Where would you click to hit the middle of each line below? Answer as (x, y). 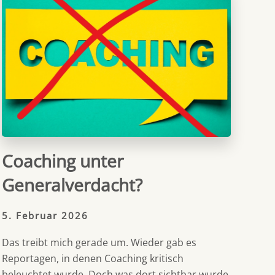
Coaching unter (62, 161)
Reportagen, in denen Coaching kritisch (92, 259)
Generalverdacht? (72, 185)
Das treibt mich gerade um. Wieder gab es (99, 243)
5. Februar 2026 (45, 216)
